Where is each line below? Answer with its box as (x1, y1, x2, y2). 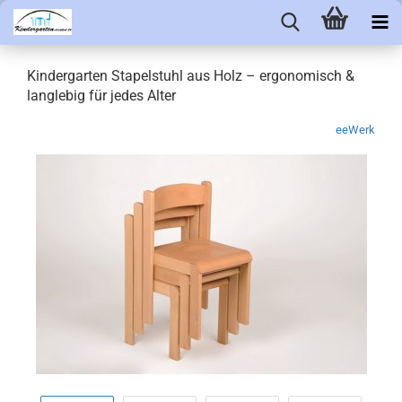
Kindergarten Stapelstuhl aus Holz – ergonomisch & (27, 67, 354, 84)
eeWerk (336, 123, 375, 136)
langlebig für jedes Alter (27, 87, 176, 104)
